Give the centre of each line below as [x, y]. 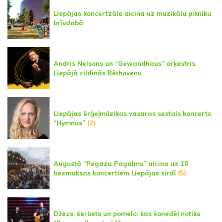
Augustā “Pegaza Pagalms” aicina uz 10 [121, 163]
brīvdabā [68, 23]
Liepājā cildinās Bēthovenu [98, 73]
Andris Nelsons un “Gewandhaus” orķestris [124, 63]
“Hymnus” [69, 123]
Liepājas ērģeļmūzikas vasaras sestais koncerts [132, 113]
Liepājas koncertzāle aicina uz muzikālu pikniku [132, 13]
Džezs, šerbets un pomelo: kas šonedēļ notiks [127, 213]
